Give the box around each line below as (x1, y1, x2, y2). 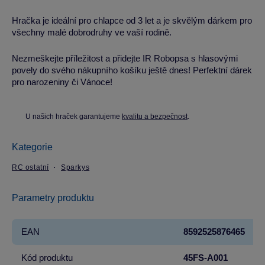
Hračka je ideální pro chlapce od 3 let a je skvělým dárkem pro (12, 15, 252, 25)
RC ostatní (12, 163, 49, 172)
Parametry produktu (12, 193, 94, 203)
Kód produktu (21, 253, 73, 263)
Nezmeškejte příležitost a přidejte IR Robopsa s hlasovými (12, 53, 238, 63)
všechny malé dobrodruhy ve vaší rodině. (12, 27, 172, 37)
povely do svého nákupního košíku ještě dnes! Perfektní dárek (12, 65, 252, 75)
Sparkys (61, 163, 90, 172)
